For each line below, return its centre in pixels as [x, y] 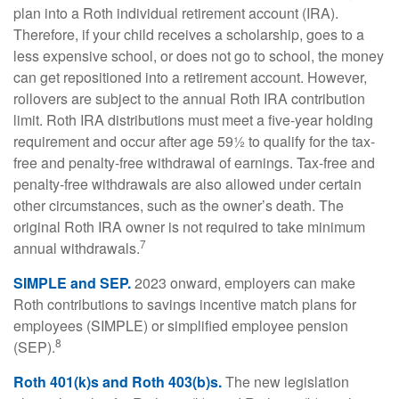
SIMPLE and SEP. [72, 282]
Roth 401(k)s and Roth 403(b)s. [118, 381]
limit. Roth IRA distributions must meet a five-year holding [193, 119]
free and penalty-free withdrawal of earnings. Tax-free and [194, 162]
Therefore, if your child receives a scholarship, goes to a [189, 34]
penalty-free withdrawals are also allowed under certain [187, 183]
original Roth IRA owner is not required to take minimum [189, 226]
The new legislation [285, 381]
